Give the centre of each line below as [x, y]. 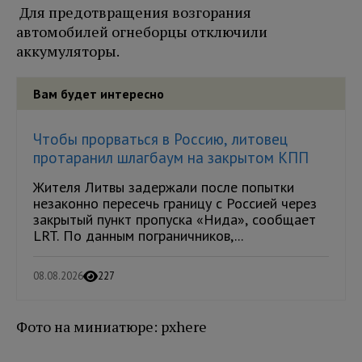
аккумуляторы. [69, 51]
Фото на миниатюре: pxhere [112, 326]
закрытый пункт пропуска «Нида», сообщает [175, 219]
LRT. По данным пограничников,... [138, 235]
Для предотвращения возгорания [134, 12]
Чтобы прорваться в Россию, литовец [160, 139]
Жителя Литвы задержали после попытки [164, 187]
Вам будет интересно [99, 93]
